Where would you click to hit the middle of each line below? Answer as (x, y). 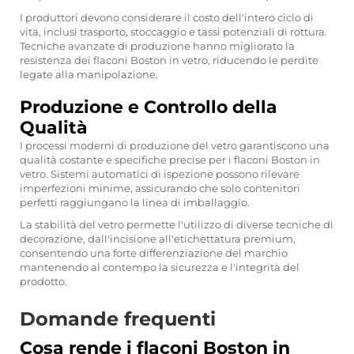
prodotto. (43, 281)
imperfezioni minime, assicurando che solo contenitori (160, 188)
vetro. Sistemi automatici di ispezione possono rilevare (160, 174)
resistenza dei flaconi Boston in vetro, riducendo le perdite (169, 60)
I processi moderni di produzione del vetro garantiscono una (175, 145)
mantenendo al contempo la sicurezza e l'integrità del (160, 267)
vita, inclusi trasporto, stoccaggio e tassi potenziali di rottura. (173, 32)
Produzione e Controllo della (149, 107)
